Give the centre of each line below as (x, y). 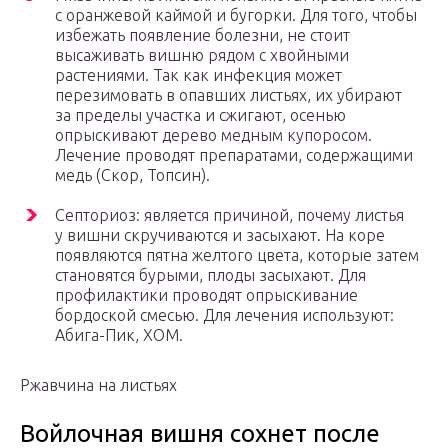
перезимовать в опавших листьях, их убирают (228, 95)
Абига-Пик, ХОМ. (119, 335)
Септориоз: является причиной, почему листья (229, 215)
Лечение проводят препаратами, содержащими (234, 155)
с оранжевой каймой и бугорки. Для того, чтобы (236, 15)
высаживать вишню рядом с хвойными (202, 55)
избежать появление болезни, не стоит (202, 35)
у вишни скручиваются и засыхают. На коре (220, 235)
